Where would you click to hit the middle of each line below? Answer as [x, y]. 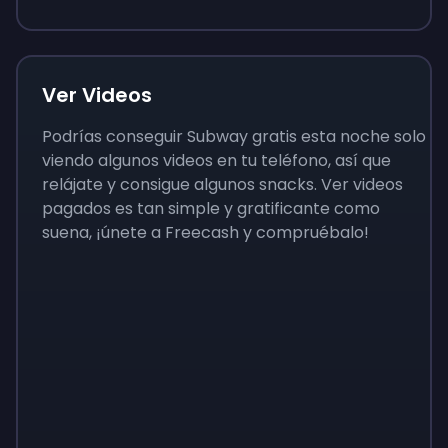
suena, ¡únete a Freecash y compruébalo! [207, 232]
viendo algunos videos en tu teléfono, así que [216, 160]
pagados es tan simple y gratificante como [211, 208]
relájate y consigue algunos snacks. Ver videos [222, 184]
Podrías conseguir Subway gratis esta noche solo [234, 136]
